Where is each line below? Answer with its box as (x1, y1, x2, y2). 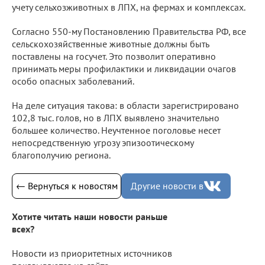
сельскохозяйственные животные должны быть (12, 37, 209, 50)
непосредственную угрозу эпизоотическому (12, 136, 193, 148)
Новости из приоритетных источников (12, 247, 172, 259)
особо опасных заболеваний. (12, 75, 134, 87)
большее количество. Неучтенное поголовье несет (12, 124, 221, 136)
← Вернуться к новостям (15, 179, 118, 192)
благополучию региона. (12, 148, 111, 161)
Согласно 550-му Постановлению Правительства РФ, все (12, 25, 246, 37)
